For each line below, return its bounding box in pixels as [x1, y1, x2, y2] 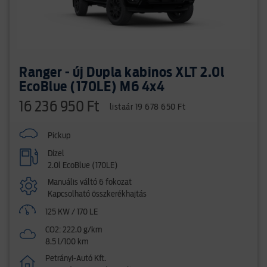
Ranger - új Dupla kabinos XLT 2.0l [19, 66, 224, 79]
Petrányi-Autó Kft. [45, 254, 107, 263]
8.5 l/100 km [45, 238, 89, 246]
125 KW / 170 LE [45, 208, 98, 216]
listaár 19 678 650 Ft [109, 103, 185, 111]
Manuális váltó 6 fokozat [48, 178, 132, 187]
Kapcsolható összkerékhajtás [48, 190, 147, 198]
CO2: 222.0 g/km [45, 226, 103, 234]
